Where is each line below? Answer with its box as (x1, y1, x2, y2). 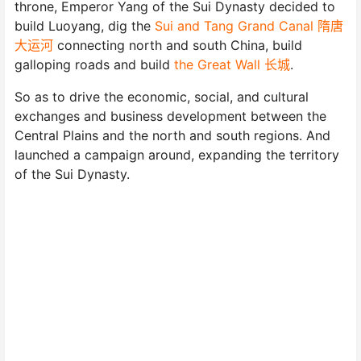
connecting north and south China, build (53, 36, 302, 53)
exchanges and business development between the (15, 107, 326, 124)
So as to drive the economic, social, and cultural (15, 88, 309, 105)
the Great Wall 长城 (174, 56, 290, 73)
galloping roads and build (15, 56, 174, 73)
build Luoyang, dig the (15, 17, 155, 34)
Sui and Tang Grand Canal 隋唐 (155, 17, 343, 34)
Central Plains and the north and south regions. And (15, 127, 330, 143)
